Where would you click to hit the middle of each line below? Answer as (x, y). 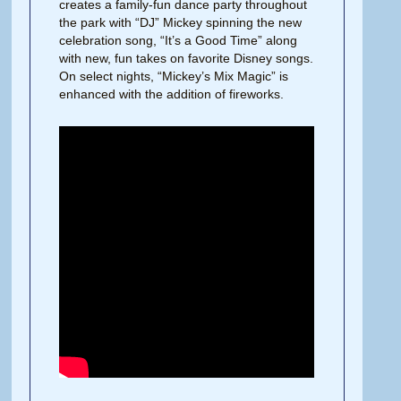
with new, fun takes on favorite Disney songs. (187, 58)
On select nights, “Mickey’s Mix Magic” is (174, 76)
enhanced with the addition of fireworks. (172, 94)
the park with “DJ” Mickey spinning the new (181, 22)
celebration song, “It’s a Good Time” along (179, 40)
